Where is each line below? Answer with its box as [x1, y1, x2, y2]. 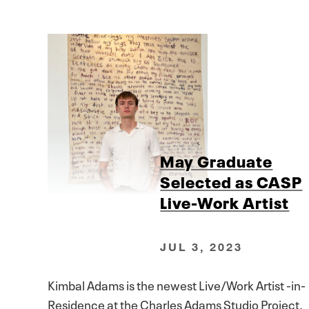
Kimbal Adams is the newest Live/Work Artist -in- [48, 275, 306, 294]
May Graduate [160, 148, 273, 172]
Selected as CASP [160, 168, 303, 192]
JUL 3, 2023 [160, 240, 243, 254]
